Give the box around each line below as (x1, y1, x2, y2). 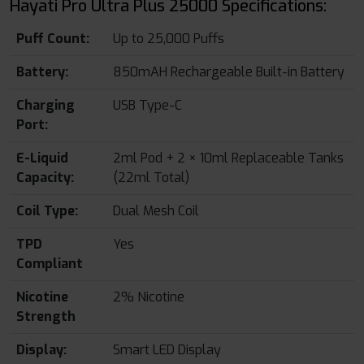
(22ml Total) (113, 169, 189, 187)
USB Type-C (113, 97, 182, 115)
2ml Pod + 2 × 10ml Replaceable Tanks (113, 149, 344, 167)
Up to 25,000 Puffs (113, 30, 224, 48)
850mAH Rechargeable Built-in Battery (113, 63, 344, 81)
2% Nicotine (113, 288, 184, 306)
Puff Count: (16, 30, 89, 48)
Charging (16, 97, 75, 115)
